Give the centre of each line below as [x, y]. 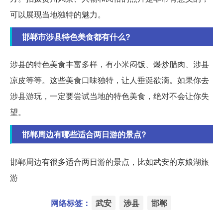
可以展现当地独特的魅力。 [58, 14]
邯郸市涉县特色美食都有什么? [76, 37]
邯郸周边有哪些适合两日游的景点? [84, 134]
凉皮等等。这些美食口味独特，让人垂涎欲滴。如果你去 [110, 80]
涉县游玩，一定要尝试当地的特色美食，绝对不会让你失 [110, 96]
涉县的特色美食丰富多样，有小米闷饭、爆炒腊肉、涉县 [110, 64]
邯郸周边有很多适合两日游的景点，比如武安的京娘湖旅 [110, 162]
